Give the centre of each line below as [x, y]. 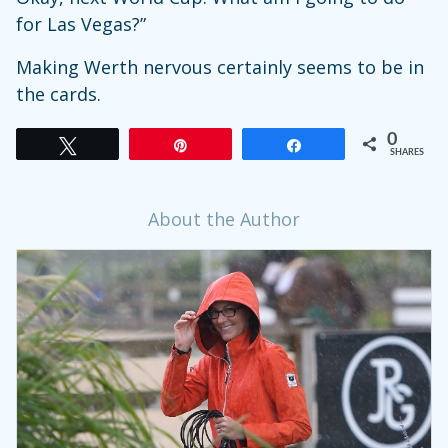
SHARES [407, 152]
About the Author [224, 218]
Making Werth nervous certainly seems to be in [220, 66]
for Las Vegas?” [81, 23]
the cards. [58, 93]
